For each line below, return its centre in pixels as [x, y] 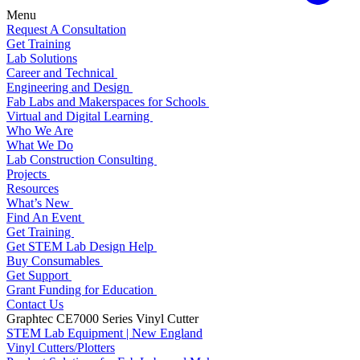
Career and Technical [62, 72]
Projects [28, 174]
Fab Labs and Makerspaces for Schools [108, 101]
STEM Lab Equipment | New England [104, 333]
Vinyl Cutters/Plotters [61, 347]
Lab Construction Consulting [82, 159]
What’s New [40, 202]
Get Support [39, 275]
